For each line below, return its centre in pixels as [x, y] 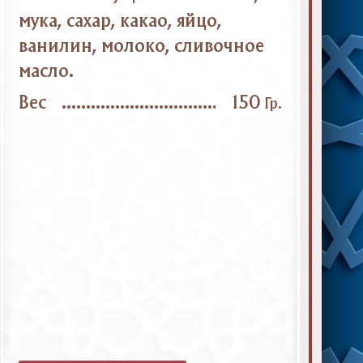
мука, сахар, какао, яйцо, [120, 22]
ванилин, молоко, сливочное [141, 47]
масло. [46, 72]
